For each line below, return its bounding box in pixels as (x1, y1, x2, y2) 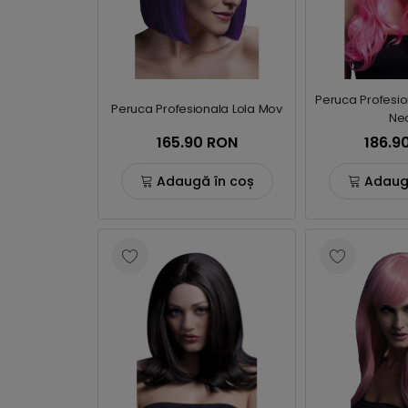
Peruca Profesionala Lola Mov (111, 100, 282, 117)
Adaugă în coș (156, 171, 254, 190)
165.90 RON (156, 132, 238, 153)
